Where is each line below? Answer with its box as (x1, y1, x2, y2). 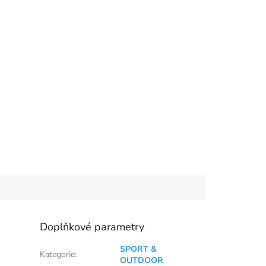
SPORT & (120, 243, 157, 255)
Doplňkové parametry (40, 219, 145, 234)
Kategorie (40, 248, 75, 260)
